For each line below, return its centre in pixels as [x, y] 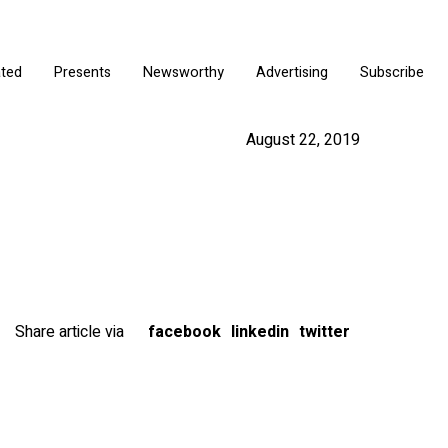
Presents [82, 72]
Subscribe [392, 72]
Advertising [292, 72]
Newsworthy [183, 72]
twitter [324, 332]
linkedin [260, 332]
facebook [184, 332]
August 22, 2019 [303, 140]
